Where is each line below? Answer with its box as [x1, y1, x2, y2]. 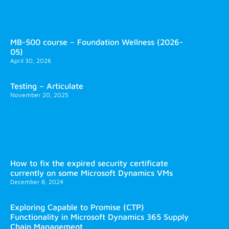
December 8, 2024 [10, 177, 63, 186]
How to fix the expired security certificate [10, 158, 168, 168]
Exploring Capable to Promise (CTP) [10, 202, 144, 212]
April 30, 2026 [10, 56, 51, 64]
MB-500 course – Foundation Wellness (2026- [10, 37, 183, 47]
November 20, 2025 [10, 90, 68, 99]
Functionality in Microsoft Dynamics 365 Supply [10, 212, 189, 221]
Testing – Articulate [10, 81, 83, 90]
